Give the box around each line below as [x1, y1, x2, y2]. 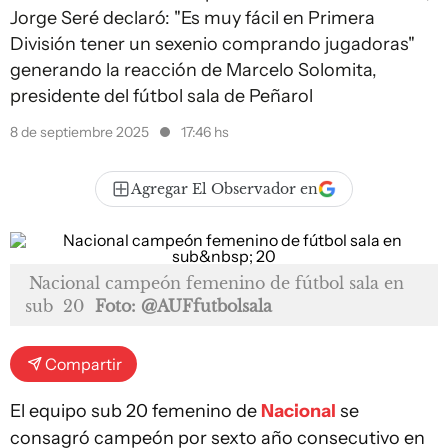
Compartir [45, 354, 122, 374]
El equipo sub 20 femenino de [10, 400, 261, 422]
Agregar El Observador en [131, 180, 318, 198]
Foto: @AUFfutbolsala [95, 296, 272, 316]
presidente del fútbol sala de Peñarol [10, 85, 313, 107]
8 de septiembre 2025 [10, 123, 152, 141]
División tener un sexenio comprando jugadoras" [10, 33, 415, 55]
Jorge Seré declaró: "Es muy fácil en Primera [10, 7, 375, 29]
